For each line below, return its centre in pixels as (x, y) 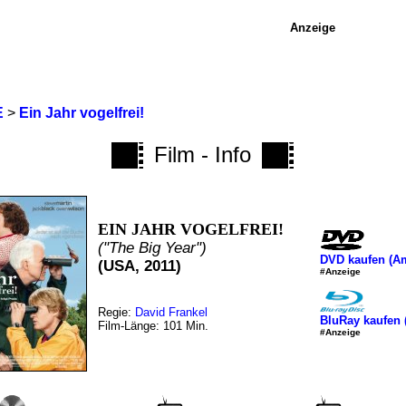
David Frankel (172, 312)
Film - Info (203, 155)
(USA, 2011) (140, 266)
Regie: (117, 312)
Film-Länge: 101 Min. (154, 326)
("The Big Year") (153, 248)
